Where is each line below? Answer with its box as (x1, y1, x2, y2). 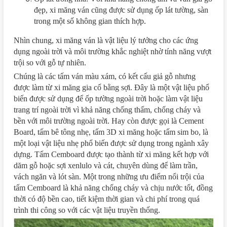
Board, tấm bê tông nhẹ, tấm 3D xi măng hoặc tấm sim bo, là (14, 127, 208, 136)
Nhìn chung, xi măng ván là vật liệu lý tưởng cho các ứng (14, 35, 198, 45)
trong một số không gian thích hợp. (34, 16, 146, 25)
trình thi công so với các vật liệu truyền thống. (14, 205, 160, 214)
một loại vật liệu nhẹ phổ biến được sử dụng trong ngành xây (14, 138, 209, 147)
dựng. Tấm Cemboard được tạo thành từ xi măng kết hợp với (14, 149, 209, 159)
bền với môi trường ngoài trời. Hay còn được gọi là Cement (14, 116, 204, 125)
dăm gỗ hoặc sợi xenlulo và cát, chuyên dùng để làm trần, (14, 161, 198, 170)
